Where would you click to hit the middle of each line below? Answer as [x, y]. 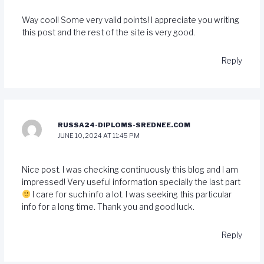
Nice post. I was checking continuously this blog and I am [130, 169]
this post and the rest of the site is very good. [108, 32]
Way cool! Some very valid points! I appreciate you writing [130, 20]
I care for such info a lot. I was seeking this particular [131, 194]
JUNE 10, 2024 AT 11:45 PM [99, 136]
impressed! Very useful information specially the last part [131, 182]
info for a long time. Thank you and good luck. [108, 207]
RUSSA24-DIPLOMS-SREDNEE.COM [124, 125]
